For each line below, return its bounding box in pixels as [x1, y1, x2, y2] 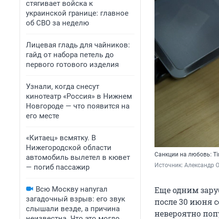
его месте [26, 111, 59, 120]
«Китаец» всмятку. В [26, 133, 96, 142]
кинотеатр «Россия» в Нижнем [26, 92, 132, 101]
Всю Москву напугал [36, 185, 108, 194]
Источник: [154, 162, 184, 169]
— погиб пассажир [26, 163, 89, 172]
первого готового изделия [26, 60, 119, 69]
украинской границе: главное [26, 9, 129, 18]
